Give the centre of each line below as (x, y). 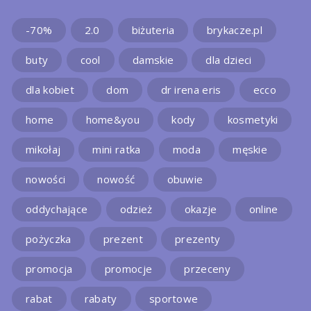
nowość (116, 179)
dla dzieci (229, 60)
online (263, 209)
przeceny (207, 269)
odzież (136, 209)
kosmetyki (253, 120)
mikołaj (43, 150)
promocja (49, 269)
